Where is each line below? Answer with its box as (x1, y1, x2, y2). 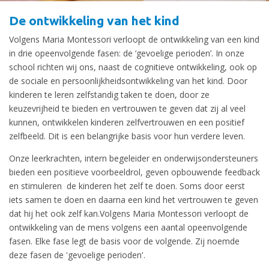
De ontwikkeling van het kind (9, 13, 180, 28)
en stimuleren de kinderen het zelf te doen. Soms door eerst (9, 180, 245, 192)
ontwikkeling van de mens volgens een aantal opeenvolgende (9, 222, 247, 233)
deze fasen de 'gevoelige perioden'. (9, 249, 145, 261)
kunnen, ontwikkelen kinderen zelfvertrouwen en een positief (9, 116, 244, 128)
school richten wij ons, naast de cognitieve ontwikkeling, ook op (9, 61, 257, 73)
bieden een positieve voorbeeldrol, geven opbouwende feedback (9, 166, 260, 178)
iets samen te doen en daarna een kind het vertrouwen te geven (9, 194, 258, 205)
